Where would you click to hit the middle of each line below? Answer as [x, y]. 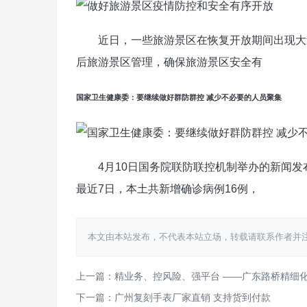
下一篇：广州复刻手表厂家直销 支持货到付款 [173, 297]
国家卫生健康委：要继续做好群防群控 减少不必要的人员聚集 [179, 97]
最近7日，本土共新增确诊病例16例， [168, 188]
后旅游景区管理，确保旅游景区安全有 [169, 62]
